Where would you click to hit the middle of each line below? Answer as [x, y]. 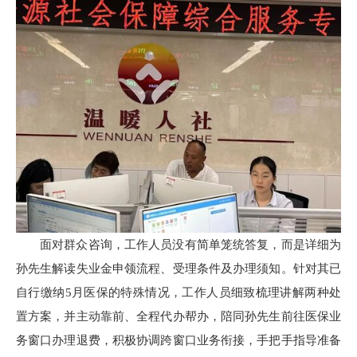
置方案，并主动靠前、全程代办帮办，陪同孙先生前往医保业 [178, 317]
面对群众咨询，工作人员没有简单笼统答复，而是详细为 [190, 245]
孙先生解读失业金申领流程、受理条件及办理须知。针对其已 [178, 269]
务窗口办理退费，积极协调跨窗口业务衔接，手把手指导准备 [178, 341]
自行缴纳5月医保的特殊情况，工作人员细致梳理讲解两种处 [178, 293]
